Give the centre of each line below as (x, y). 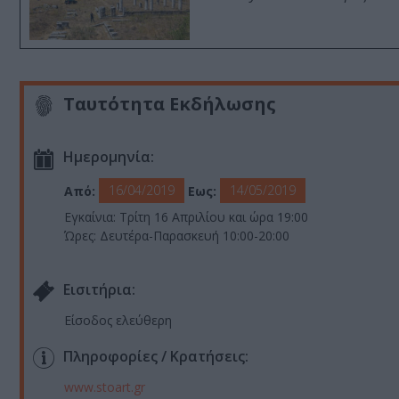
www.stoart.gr (105, 387)
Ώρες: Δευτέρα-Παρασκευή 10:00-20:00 (177, 235)
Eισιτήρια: (99, 290)
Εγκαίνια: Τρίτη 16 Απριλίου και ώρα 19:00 (186, 216)
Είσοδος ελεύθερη (118, 320)
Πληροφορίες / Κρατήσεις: (156, 357)
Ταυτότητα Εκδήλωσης (170, 104)
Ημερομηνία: (109, 157)
